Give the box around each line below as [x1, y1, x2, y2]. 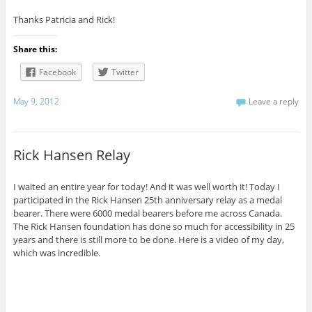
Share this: [13, 43, 57, 56]
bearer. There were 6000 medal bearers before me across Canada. [13, 206, 282, 219]
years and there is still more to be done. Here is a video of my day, [13, 233, 284, 246]
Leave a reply [249, 95, 299, 108]
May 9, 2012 [13, 95, 59, 108]
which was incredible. [13, 246, 100, 259]
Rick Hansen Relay [13, 145, 130, 164]
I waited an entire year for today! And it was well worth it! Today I [13, 180, 280, 193]
